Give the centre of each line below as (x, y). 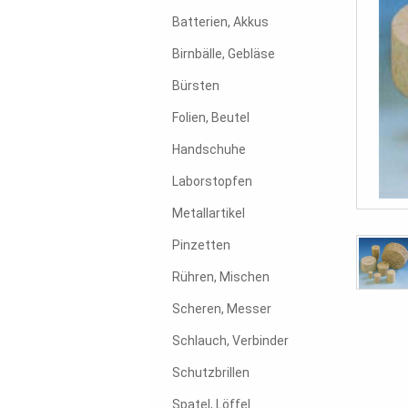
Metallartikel (209, 214)
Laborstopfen (212, 182)
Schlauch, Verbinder (230, 341)
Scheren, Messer (222, 309)
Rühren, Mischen (221, 277)
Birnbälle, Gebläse (224, 54)
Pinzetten (201, 245)
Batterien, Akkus (220, 22)
